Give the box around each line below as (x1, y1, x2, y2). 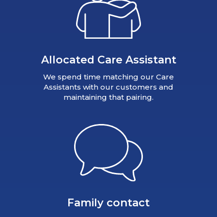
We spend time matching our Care (43, 72, 174, 81)
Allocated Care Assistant (41, 53, 176, 66)
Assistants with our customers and (44, 82, 173, 92)
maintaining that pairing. (63, 92, 154, 102)
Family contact (67, 196, 150, 209)
